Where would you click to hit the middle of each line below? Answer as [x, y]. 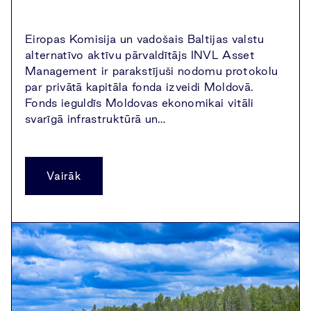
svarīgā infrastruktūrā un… [95, 119]
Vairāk [64, 176]
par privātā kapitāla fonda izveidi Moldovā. [140, 87]
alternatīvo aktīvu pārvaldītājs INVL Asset [140, 55]
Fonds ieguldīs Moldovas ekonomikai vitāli [140, 103]
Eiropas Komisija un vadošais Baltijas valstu [145, 39]
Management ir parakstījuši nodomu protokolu [152, 71]
